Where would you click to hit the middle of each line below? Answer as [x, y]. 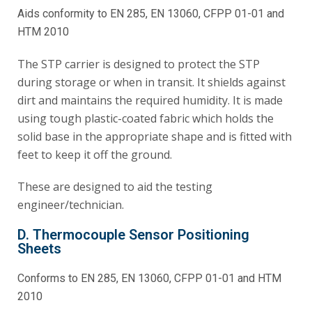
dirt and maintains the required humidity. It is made [150, 100]
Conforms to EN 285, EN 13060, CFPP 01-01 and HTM [149, 278]
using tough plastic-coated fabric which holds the [146, 118]
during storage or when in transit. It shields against [151, 82]
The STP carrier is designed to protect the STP [139, 64]
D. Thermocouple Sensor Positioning [133, 235]
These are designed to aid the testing [115, 187]
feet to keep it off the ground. [95, 155]
